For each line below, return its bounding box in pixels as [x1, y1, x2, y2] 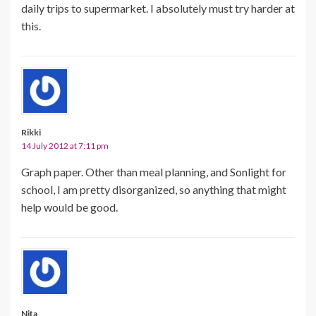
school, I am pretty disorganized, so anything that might [21, 182, 286, 196]
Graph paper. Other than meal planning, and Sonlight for [21, 164, 286, 178]
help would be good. [21, 200, 118, 214]
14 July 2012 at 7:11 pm [21, 140, 109, 151]
